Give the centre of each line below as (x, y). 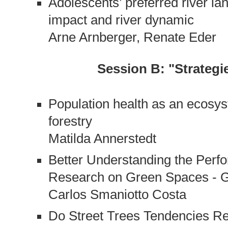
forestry (70, 121)
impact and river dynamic (121, 20)
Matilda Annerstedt (102, 139)
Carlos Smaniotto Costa (117, 194)
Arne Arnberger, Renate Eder (132, 37)
